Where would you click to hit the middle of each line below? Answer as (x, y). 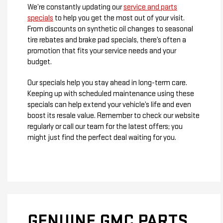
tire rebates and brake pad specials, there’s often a (107, 40)
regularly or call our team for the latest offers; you (105, 126)
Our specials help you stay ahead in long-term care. (107, 83)
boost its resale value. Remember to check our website (113, 115)
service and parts (150, 7)
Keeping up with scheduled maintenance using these (111, 94)
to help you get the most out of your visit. (119, 18)
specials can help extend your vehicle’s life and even (109, 105)
